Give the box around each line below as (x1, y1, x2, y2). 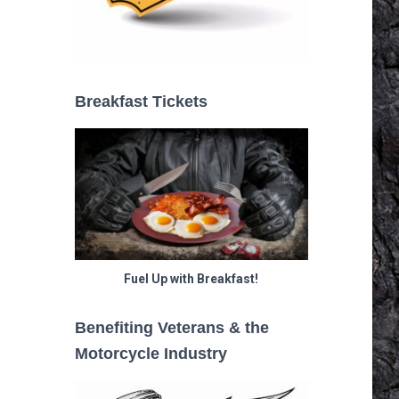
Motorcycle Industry (74, 345, 227, 363)
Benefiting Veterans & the (74, 319, 269, 338)
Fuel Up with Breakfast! (124, 272, 259, 287)
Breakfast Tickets (74, 93, 208, 111)
